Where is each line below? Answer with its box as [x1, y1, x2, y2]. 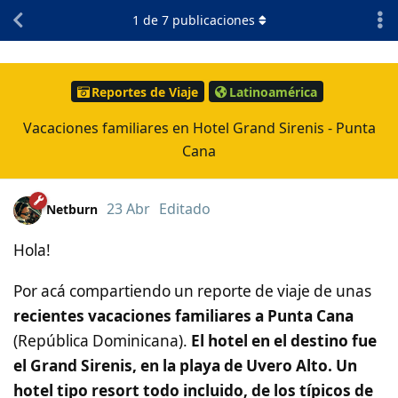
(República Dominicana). [13, 330, 191, 351]
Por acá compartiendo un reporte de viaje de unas [13, 280, 371, 301]
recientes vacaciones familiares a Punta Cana [13, 305, 354, 326]
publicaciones [168, 12, 255, 28]
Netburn [46, 201, 98, 219]
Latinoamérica [228, 83, 317, 100]
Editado [159, 199, 211, 219]
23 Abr [107, 199, 150, 219]
